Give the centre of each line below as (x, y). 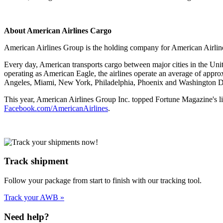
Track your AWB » (34, 197)
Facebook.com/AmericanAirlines (56, 108)
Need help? (27, 217)
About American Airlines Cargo (58, 30)
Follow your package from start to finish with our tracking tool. (103, 180)
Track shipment (36, 161)
